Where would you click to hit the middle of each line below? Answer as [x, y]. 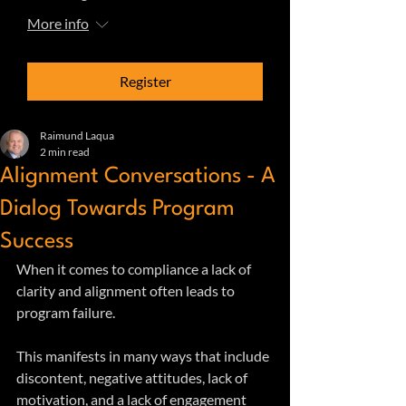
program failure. [67, 312]
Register [145, 81]
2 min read [65, 151]
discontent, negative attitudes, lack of [133, 377]
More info [58, 23]
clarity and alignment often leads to [127, 290]
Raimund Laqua [77, 135]
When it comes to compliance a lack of [135, 268]
